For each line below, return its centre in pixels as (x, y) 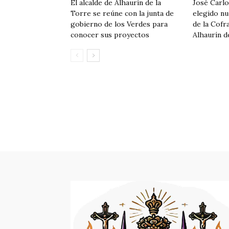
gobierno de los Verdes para (119, 24)
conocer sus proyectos (110, 35)
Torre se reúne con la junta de (122, 13)
